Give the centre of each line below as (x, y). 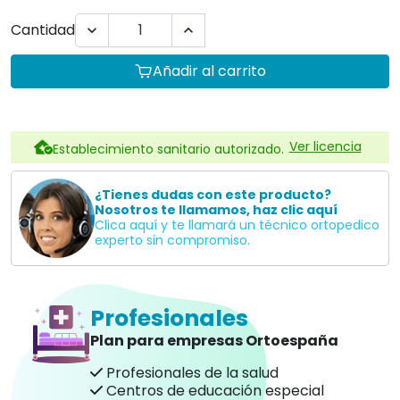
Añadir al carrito (209, 71)
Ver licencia (325, 147)
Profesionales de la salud (191, 372)
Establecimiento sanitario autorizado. (168, 149)
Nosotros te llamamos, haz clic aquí (216, 210)
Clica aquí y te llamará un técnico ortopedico (237, 225)
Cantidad (43, 29)
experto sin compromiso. (172, 241)
